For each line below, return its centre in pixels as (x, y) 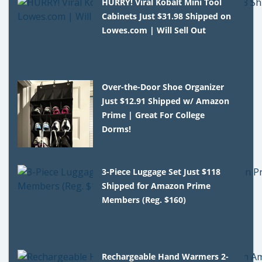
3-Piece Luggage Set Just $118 (161, 171)
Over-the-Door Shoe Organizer (163, 87)
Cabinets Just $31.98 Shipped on (167, 16)
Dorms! (117, 129)
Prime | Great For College (154, 115)
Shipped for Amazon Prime (156, 185)
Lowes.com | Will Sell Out (154, 30)
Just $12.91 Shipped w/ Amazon (166, 101)
